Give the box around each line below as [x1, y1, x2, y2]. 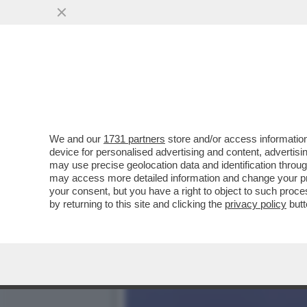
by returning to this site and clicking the [49, 198, 225, 210]
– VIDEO [125, 75, 179, 91]
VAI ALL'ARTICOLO [145, 104, 243, 116]
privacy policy [225, 198, 286, 210]
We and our [49, 133, 103, 145]
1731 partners [103, 133, 165, 145]
